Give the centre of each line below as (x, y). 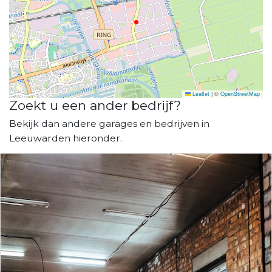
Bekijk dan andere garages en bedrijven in (109, 123)
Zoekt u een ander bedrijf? (95, 105)
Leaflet (200, 93)
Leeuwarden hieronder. (66, 138)
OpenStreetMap (240, 93)
